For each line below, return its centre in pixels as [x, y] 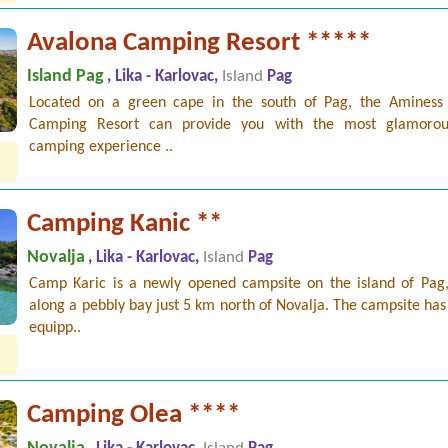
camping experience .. [101, 146]
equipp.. [55, 327]
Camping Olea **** [134, 415]
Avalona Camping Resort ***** [199, 43]
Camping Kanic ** [125, 224]
